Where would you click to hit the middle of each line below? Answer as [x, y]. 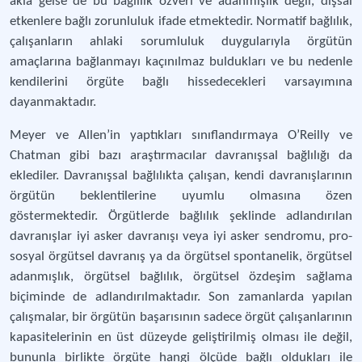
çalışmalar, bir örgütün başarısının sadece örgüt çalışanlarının [181, 317]
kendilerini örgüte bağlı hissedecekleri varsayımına [181, 82]
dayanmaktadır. [53, 102]
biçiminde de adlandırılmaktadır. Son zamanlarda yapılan [181, 297]
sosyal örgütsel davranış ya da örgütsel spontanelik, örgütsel [181, 257]
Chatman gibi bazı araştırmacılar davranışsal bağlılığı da [181, 156]
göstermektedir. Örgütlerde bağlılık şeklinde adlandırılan [181, 216]
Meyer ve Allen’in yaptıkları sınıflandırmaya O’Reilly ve [181, 135]
